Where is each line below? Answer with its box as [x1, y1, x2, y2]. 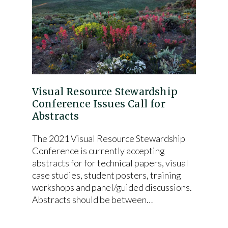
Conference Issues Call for [32, 98, 165, 110]
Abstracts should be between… [32, 194, 153, 205]
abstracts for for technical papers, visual [32, 157, 188, 168]
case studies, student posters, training [32, 169, 181, 181]
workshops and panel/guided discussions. [32, 182, 192, 193]
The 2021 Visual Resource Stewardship [32, 133, 185, 144]
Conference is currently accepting [32, 145, 165, 156]
